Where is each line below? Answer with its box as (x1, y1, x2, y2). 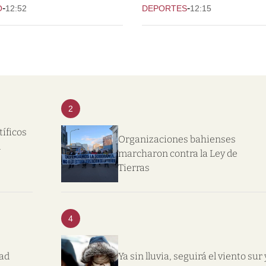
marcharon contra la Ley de (118, 147, 237, 159)
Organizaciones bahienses (118, 133, 236, 145)
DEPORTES (141, 3, 187, 13)
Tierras (118, 161, 150, 173)
